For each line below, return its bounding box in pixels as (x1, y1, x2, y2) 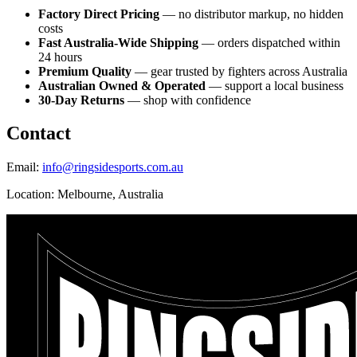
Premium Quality (38, 64, 131, 78)
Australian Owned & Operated (38, 78, 206, 92)
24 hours (38, 49, 82, 64)
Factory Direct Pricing (38, 6, 159, 21)
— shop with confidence (124, 92, 251, 107)
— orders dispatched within (198, 35, 340, 49)
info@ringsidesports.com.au (42, 160, 183, 175)
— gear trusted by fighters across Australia (131, 64, 347, 78)
